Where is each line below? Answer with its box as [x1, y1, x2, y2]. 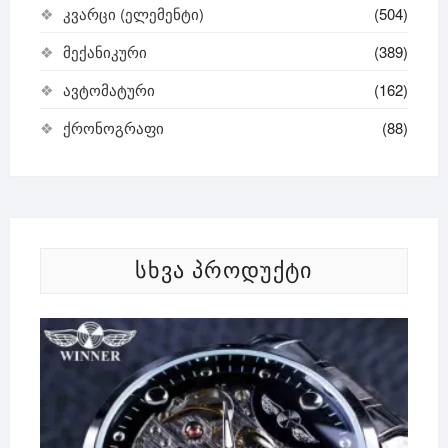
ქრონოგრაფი [62, 116, 164, 138]
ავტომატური [62, 78, 155, 100]
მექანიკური [62, 40, 147, 62]
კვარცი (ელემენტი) [62, 2, 204, 24]
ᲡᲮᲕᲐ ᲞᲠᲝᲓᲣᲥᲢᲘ [135, 257, 313, 283]
